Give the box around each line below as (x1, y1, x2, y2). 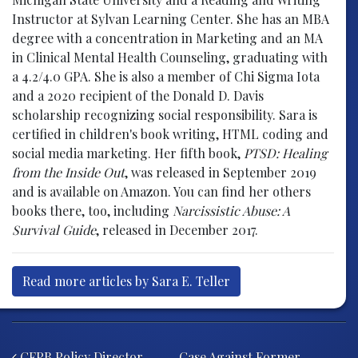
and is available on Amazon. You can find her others (12, 182, 311, 200)
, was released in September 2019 (125, 163, 316, 181)
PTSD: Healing (244, 144, 327, 161)
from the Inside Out (12, 163, 125, 181)
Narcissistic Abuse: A (173, 201, 290, 219)
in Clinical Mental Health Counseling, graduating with (12, 48, 328, 66)
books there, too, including (12, 201, 173, 219)
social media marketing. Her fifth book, (12, 144, 244, 161)
